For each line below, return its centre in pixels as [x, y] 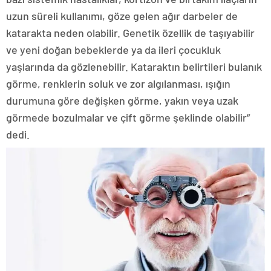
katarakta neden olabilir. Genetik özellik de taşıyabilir [130, 32]
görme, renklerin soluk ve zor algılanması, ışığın [118, 83]
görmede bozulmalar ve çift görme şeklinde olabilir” [128, 117]
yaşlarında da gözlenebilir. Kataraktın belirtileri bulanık [134, 66]
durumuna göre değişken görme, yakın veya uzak [122, 100]
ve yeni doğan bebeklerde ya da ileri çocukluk [113, 49]
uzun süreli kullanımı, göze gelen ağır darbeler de [122, 15]
